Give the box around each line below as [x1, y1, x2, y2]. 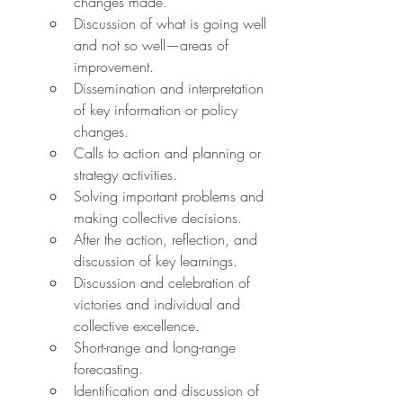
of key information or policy [74, 99, 242, 120]
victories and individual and [74, 293, 245, 314]
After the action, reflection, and [74, 228, 262, 249]
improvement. [74, 56, 154, 76]
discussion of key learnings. [74, 250, 237, 271]
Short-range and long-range [74, 336, 240, 357]
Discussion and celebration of [74, 272, 255, 292]
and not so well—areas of [74, 34, 233, 55]
